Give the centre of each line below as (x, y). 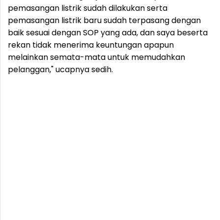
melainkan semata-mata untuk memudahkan (96, 57)
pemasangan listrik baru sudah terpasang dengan (104, 20)
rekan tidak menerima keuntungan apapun (91, 45)
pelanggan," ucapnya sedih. (60, 69)
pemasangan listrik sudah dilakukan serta (88, 8)
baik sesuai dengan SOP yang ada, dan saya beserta (108, 33)
